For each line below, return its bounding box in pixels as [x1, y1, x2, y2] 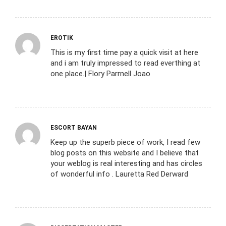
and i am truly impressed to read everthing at [50, 58, 200, 68]
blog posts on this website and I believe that [50, 148, 199, 157]
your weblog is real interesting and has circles [50, 158, 202, 168]
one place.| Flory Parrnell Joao [50, 69, 150, 78]
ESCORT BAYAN [50, 124, 97, 131]
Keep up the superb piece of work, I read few [50, 137, 200, 147]
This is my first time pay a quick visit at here [50, 47, 198, 57]
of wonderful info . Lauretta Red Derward [50, 169, 188, 179]
